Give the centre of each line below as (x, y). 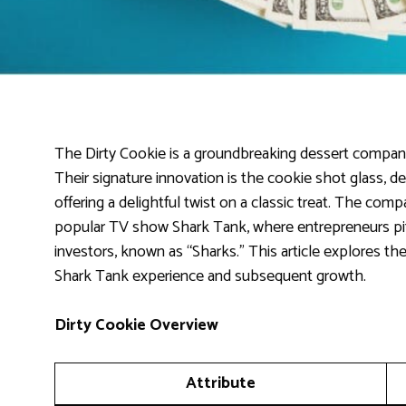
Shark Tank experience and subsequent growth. (210, 276)
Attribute (221, 383)
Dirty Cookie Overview (136, 325)
